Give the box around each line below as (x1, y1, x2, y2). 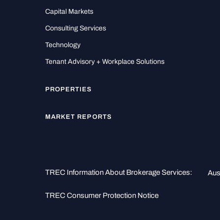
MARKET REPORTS (45, 112, 112, 120)
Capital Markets (45, 7, 93, 15)
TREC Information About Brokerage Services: (45, 168, 192, 176)
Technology (45, 41, 81, 49)
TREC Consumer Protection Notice (45, 192, 159, 200)
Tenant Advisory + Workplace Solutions (45, 57, 165, 65)
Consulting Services (45, 24, 106, 32)
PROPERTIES (45, 85, 92, 93)
